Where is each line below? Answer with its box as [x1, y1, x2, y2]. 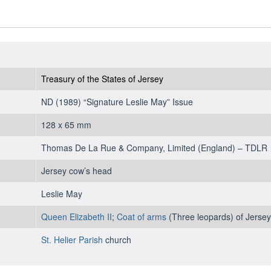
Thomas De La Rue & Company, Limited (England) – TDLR [41, 141, 267, 154]
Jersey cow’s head [41, 164, 112, 177]
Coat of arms [116, 210, 166, 223]
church [102, 233, 131, 246]
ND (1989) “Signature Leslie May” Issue [41, 95, 193, 108]
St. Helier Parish [41, 233, 103, 246]
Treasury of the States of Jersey [41, 72, 163, 85]
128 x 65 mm [41, 118, 91, 131]
